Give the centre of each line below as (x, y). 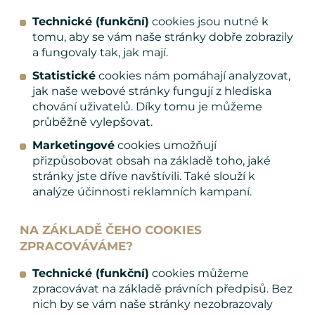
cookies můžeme (199, 274)
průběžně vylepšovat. (92, 122)
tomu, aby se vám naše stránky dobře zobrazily (163, 37)
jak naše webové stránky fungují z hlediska (152, 91)
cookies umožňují (166, 146)
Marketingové (73, 146)
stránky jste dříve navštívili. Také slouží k (144, 176)
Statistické (64, 76)
